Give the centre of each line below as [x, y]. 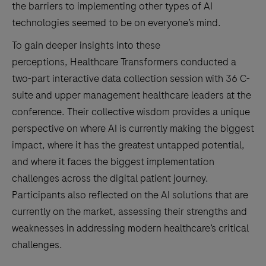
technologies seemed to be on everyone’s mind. [116, 23]
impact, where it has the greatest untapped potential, [128, 145]
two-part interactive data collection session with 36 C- [131, 78]
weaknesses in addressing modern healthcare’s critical [130, 228]
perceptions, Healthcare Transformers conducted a [124, 62]
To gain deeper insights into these [86, 45]
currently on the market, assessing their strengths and [129, 211]
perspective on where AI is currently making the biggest [133, 128]
